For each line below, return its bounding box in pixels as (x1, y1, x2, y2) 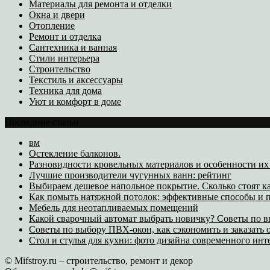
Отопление (29, 20, 75, 31)
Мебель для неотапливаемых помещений (29, 202, 198, 213)
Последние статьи (5, 116, 79, 127)
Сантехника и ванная (29, 42, 117, 52)
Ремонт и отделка (29, 31, 101, 42)
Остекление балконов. (29, 148, 121, 159)
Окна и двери (29, 9, 85, 20)
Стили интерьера (29, 52, 99, 63)
